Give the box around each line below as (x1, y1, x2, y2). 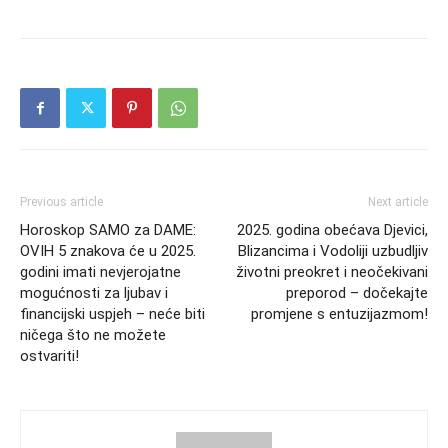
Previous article (20, 195, 103, 209)
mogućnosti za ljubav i (20, 284, 168, 302)
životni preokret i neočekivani (236, 263, 428, 281)
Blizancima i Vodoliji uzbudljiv (238, 242, 428, 260)
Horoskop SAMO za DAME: (20, 221, 196, 239)
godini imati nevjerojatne (20, 263, 181, 281)
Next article (368, 195, 428, 209)
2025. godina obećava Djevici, (237, 221, 428, 239)
